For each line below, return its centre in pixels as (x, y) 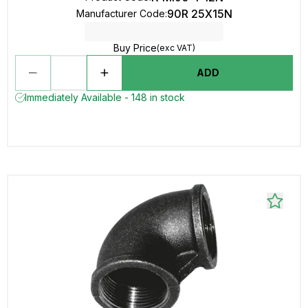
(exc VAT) (176, 48)
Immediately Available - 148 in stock (105, 97)
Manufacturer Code (120, 13)
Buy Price (135, 48)
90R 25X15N (199, 14)
